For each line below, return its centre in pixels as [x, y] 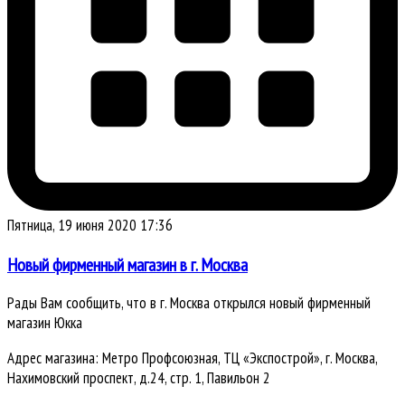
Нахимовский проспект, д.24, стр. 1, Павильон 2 [139, 378]
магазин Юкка [45, 323]
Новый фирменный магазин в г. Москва [127, 264]
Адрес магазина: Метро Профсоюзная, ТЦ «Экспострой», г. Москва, [192, 358]
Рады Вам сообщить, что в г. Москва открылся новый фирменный [189, 303]
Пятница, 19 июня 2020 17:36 [90, 225]
